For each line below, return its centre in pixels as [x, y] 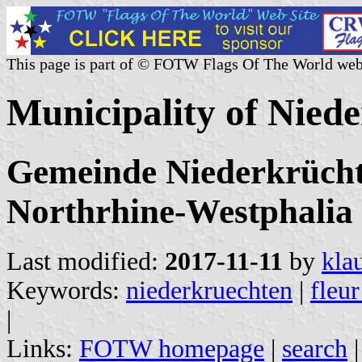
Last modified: [86, 261]
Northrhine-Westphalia [180, 211]
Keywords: [66, 290]
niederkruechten [209, 290]
